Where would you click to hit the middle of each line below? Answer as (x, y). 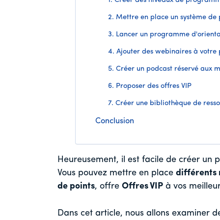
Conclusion (115, 122)
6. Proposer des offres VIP (150, 86)
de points (76, 187)
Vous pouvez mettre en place (117, 173)
